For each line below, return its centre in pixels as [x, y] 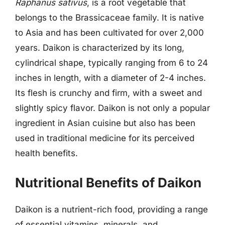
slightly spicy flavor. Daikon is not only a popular [113, 108]
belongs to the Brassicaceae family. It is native [109, 18]
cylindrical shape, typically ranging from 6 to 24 [111, 63]
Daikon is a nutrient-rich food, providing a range [111, 209]
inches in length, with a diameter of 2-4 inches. [110, 78]
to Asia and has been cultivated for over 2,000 [109, 33]
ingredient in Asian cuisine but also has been [105, 123]
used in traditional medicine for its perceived [105, 138]
